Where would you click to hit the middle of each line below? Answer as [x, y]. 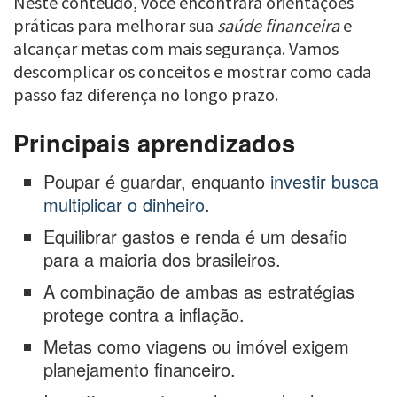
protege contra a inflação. [144, 315]
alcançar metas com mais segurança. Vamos [176, 48]
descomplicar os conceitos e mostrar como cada [192, 71]
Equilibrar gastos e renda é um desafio [196, 237]
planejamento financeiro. [140, 370]
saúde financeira [278, 25]
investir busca [325, 182]
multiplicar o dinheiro [125, 205]
